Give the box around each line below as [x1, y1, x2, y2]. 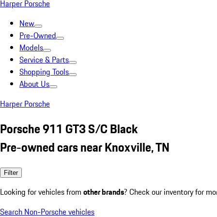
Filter [4, 169, 18, 176]
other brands [83, 186, 124, 198]
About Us [19, 78, 49, 90]
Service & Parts [19, 54, 69, 65]
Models [19, 42, 43, 53]
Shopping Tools [19, 66, 69, 77]
